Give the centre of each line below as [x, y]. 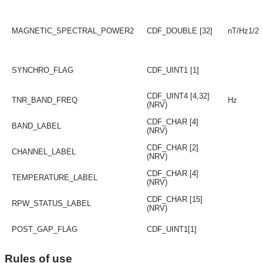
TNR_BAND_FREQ [44, 100]
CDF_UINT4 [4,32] [178, 96]
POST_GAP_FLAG [44, 229]
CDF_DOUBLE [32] [179, 31]
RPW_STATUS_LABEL [51, 203]
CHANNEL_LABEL [43, 151]
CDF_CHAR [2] [172, 147]
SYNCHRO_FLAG [42, 70]
